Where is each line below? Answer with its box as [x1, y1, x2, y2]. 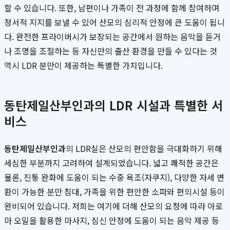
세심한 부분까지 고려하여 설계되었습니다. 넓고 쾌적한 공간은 [4, 157, 219, 169]
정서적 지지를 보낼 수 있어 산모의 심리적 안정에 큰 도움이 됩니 [4, 16, 225, 29]
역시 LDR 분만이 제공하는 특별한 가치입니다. [4, 59, 163, 72]
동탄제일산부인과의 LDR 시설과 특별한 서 [4, 96, 223, 114]
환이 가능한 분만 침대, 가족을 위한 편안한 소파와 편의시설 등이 [4, 185, 225, 198]
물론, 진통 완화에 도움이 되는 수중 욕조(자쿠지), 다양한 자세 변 [4, 171, 224, 184]
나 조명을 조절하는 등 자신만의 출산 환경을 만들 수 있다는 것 [4, 45, 217, 57]
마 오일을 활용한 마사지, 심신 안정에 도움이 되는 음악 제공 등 [4, 214, 219, 227]
